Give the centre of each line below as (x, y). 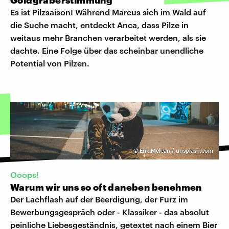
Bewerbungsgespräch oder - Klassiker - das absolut (110, 212)
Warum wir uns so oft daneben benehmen (106, 187)
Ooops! (25, 175)
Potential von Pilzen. (50, 63)
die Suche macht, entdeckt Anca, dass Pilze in (99, 25)
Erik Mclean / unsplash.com (176, 150)
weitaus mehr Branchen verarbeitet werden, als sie (108, 37)
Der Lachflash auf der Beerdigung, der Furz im (99, 199)
